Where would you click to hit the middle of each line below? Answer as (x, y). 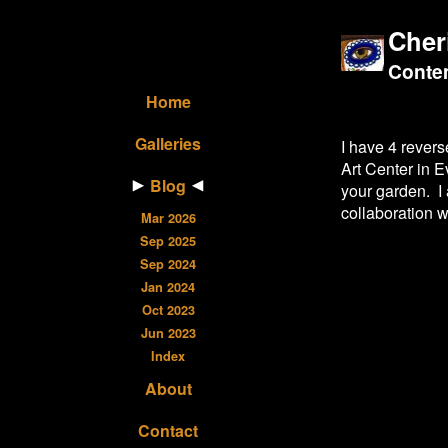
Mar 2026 (168, 218)
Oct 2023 (168, 310)
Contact (168, 430)
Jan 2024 (168, 287)
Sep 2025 (168, 241)
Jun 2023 (168, 333)
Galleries (168, 143)
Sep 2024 (168, 264)
